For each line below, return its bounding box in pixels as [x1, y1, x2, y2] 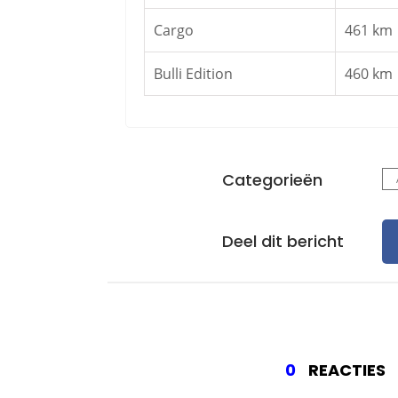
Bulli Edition [154, 64, 233, 84]
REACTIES [304, 359, 386, 381]
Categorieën [222, 169, 322, 191]
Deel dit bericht [222, 230, 344, 252]
